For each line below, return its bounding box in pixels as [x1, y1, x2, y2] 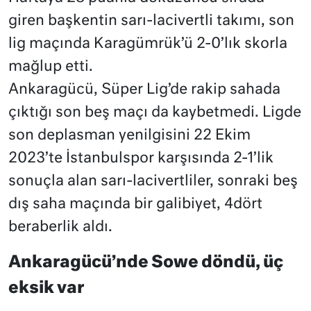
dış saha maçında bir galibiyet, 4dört [8, 197, 262, 212]
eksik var [8, 280, 85, 297]
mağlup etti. [8, 60, 93, 75]
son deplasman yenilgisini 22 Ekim [8, 128, 251, 144]
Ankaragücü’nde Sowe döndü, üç [8, 255, 283, 271]
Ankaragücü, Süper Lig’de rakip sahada [8, 83, 280, 98]
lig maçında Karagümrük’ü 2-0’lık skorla [8, 37, 287, 52]
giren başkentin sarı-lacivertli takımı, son [8, 14, 294, 29]
